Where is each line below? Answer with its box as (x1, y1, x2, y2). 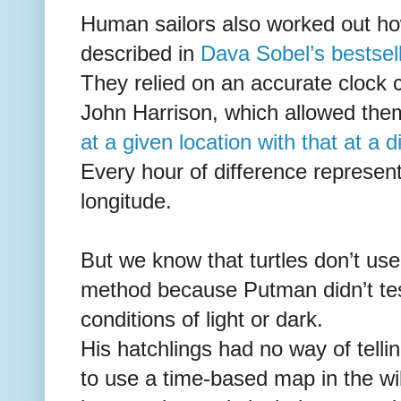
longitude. (81, 189, 172, 213)
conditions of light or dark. (81, 307, 323, 331)
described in (81, 41, 200, 65)
